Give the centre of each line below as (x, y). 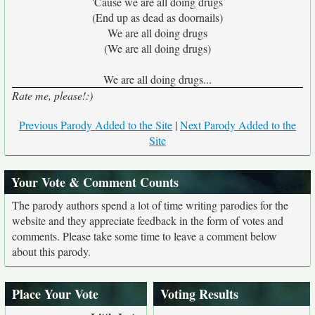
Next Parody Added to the (238, 125)
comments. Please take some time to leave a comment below (144, 236)
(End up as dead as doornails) (157, 17)
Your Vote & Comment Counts (95, 182)
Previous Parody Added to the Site (96, 125)
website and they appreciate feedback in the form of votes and (148, 220)
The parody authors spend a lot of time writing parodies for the (150, 205)
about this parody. (51, 251)
